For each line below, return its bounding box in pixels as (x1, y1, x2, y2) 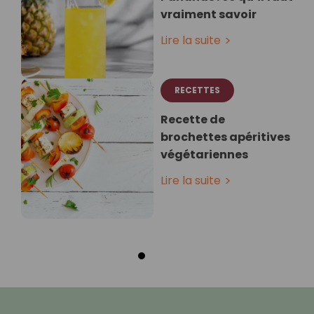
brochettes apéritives (161, 129, 290, 146)
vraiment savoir (161, 6, 257, 23)
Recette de (161, 111, 225, 128)
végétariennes (161, 146, 248, 163)
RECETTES (175, 84, 220, 97)
